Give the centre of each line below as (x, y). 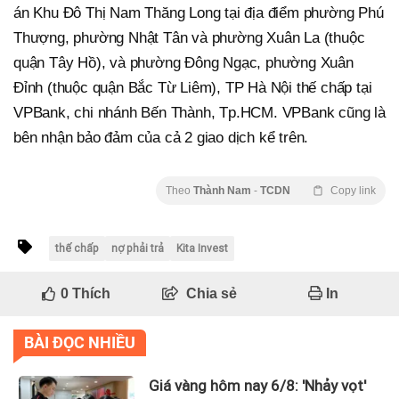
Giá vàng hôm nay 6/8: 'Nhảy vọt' (257, 386)
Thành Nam (224, 191)
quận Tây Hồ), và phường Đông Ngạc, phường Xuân (183, 63)
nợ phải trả (138, 249)
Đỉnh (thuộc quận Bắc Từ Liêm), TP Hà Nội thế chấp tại (193, 88)
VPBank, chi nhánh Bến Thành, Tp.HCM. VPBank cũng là (199, 113)
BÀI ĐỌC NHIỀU (80, 343)
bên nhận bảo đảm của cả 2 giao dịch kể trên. (161, 138)
